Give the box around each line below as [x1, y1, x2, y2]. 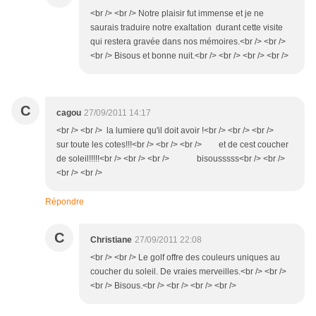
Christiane [90, 235, 132, 245]
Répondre [45, 197, 84, 207]
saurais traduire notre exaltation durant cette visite [90, 23, 283, 33]
